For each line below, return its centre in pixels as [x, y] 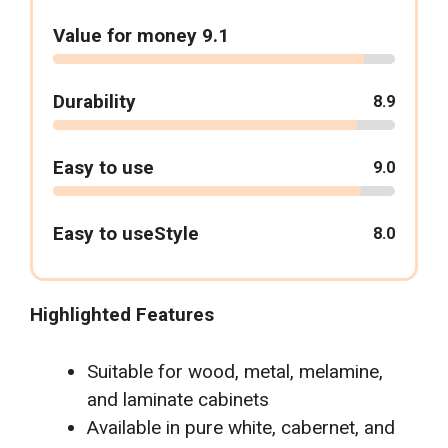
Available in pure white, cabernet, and [241, 427]
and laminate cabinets [178, 399]
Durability [94, 102]
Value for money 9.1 [141, 36]
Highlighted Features [122, 315]
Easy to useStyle [126, 234]
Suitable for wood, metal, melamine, [235, 371]
